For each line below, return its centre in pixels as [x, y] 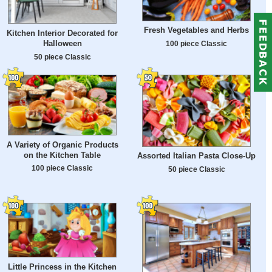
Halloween [62, 43]
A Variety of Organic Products [62, 144]
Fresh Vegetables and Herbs [196, 30]
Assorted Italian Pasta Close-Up [196, 156]
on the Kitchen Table [62, 155]
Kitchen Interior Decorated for [62, 33]
